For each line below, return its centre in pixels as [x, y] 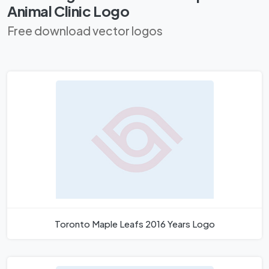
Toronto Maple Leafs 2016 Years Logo [134, 224]
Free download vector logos [85, 31]
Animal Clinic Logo [68, 11]
